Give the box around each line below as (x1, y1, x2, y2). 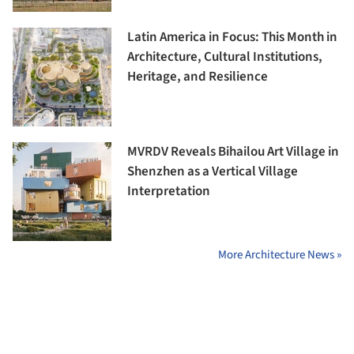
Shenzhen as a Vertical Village (127, 162, 298, 182)
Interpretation (127, 182, 210, 201)
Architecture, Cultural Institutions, (127, 47, 322, 67)
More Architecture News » (218, 247, 341, 264)
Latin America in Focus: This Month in (127, 28, 337, 47)
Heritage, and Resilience (127, 67, 268, 87)
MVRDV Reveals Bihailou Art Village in (127, 142, 339, 162)
